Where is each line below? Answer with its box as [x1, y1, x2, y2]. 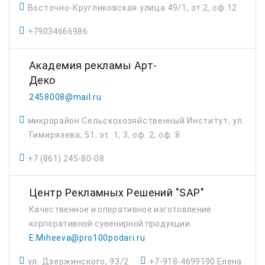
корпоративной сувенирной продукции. [29, 219, 192, 228]
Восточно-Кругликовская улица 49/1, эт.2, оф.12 [27, 3, 237, 12]
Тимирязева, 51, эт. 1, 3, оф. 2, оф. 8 [27, 130, 180, 140]
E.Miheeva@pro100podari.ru [29, 233, 146, 243]
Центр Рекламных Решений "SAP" [29, 186, 205, 199]
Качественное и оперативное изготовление [29, 205, 212, 214]
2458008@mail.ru [29, 92, 102, 102]
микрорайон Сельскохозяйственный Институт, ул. [27, 116, 245, 125]
